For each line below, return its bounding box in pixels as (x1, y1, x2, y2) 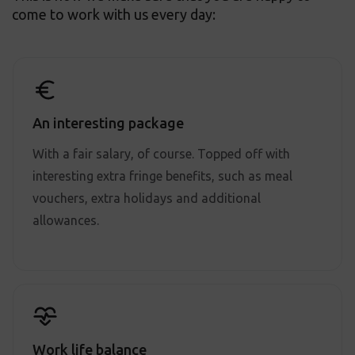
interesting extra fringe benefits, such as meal (32, 169, 292, 183)
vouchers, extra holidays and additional (32, 191, 261, 205)
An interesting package (32, 115, 184, 131)
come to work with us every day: (12, 6, 216, 22)
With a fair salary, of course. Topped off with (32, 147, 290, 161)
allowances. (32, 213, 99, 227)
